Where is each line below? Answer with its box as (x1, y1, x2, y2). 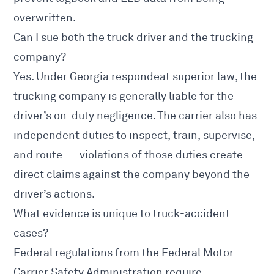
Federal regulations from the (13, 246, 162, 260)
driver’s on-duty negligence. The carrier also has (13, 109, 257, 123)
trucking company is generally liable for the (13, 89, 234, 103)
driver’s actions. (13, 187, 95, 201)
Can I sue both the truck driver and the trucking (13, 31, 254, 45)
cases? (13, 226, 49, 240)
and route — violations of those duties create (13, 148, 243, 162)
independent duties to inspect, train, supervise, (13, 128, 255, 143)
